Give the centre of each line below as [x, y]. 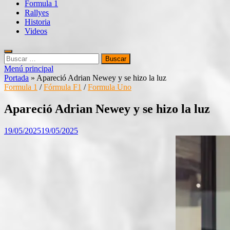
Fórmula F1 [63, 87]
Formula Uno [110, 87]
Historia [37, 22]
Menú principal [29, 69]
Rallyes [37, 13]
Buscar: [16, 57]
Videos [36, 31]
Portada [16, 78]
